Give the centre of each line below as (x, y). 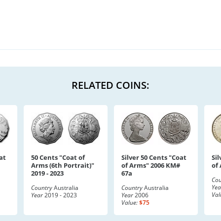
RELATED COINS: (110, 85)
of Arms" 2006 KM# (151, 165)
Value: (129, 203)
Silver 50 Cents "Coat (154, 157)
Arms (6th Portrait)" (63, 165)
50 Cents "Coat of (58, 157)
